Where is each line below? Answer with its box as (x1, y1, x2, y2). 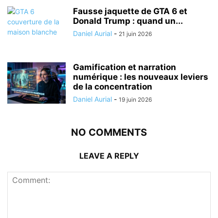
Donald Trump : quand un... (73, 16, 183, 26)
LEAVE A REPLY (79, 150, 139, 161)
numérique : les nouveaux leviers (73, 72, 208, 82)
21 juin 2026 (119, 30, 152, 37)
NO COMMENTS (71, 126, 147, 138)
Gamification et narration (73, 62, 176, 72)
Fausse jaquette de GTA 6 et (73, 6, 187, 16)
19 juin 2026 (119, 95, 152, 103)
